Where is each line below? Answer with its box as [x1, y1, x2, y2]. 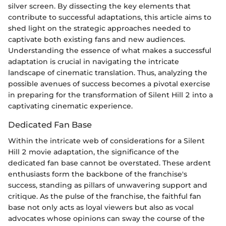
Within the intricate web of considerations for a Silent [8, 136, 205, 145]
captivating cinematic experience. [8, 101, 133, 110]
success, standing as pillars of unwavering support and [8, 180, 207, 190]
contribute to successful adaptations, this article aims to [8, 12, 211, 22]
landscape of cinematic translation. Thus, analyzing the [8, 68, 207, 77]
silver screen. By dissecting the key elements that [8, 1, 191, 11]
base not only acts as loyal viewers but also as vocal [8, 202, 194, 212]
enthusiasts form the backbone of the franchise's [8, 169, 187, 179]
